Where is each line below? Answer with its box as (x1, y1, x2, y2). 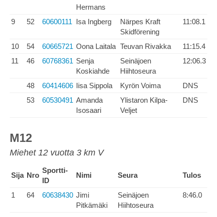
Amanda (76, 96, 103, 104)
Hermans (76, 3, 106, 11)
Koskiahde (76, 67, 109, 75)
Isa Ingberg (76, 17, 111, 26)
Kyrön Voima (120, 81, 161, 90)
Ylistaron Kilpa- (120, 96, 168, 104)
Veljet (120, 106, 137, 114)
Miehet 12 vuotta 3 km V (10, 148, 104, 157)
